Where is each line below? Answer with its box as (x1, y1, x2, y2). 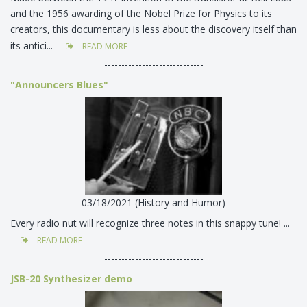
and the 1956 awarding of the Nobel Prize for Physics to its (10, 6, 272, 20)
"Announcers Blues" (10, 77, 108, 91)
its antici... (10, 38, 56, 52)
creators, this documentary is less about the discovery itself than (10, 22, 297, 36)
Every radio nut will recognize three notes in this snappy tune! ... (10, 217, 293, 230)
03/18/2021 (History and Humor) (82, 196, 225, 210)
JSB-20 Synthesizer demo (10, 272, 132, 286)
